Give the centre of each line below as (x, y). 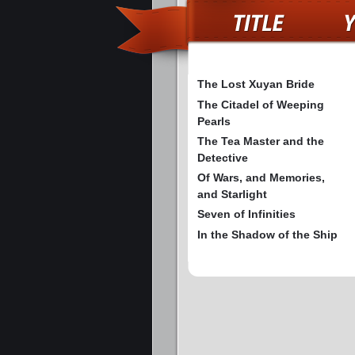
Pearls (214, 122)
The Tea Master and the (261, 141)
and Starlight (232, 195)
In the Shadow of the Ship (267, 235)
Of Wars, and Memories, (261, 178)
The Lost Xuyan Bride (256, 84)
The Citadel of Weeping (261, 105)
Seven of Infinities (246, 214)
